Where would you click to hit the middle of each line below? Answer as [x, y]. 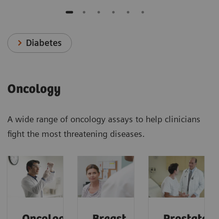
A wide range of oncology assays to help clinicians [104, 119]
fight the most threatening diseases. [76, 133]
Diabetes [44, 43]
